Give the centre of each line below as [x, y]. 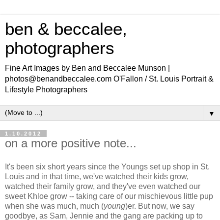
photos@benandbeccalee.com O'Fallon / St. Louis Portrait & [109, 79]
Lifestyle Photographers [46, 90]
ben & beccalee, [66, 29]
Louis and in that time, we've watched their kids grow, [97, 176]
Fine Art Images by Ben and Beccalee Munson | [87, 68]
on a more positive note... [71, 143]
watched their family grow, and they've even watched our [103, 186]
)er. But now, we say [160, 206]
